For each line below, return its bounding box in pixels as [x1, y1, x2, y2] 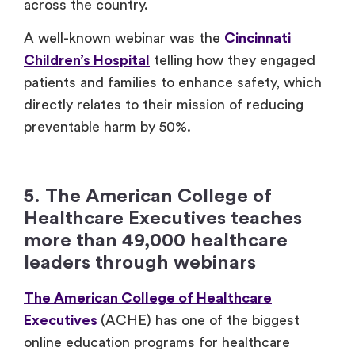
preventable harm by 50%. [24, 120, 191, 135]
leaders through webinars [24, 254, 256, 273]
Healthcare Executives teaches [24, 209, 302, 229]
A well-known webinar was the [24, 31, 224, 46]
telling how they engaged [150, 53, 315, 68]
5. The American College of [24, 187, 272, 207]
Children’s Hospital [24, 53, 150, 68]
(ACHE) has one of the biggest [101, 313, 300, 328]
